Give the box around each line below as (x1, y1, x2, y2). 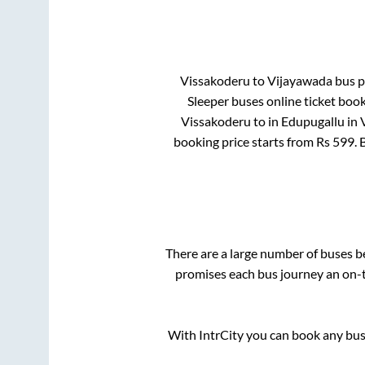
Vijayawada (267, 72, 332, 88)
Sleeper (187, 92, 229, 108)
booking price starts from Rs (173, 133, 332, 149)
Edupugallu (280, 112, 345, 129)
